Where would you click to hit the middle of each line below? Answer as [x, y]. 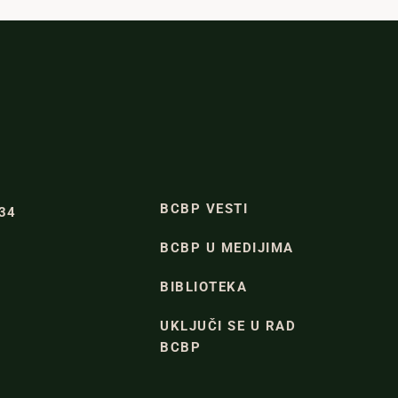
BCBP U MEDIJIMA [227, 247]
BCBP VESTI [204, 208]
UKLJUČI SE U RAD [228, 326]
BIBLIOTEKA [204, 287]
